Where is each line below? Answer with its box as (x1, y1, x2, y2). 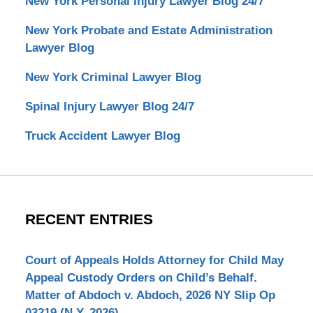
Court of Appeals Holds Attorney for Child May (24, 254, 284, 268)
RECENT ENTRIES (24, 211, 153, 228)
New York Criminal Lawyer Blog (24, 70, 201, 84)
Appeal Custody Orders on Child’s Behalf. (24, 271, 257, 285)
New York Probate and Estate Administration (24, 23, 272, 37)
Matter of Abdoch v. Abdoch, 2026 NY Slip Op (24, 289, 275, 303)
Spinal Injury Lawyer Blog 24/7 (24, 99, 194, 113)
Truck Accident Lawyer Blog (24, 129, 180, 143)
